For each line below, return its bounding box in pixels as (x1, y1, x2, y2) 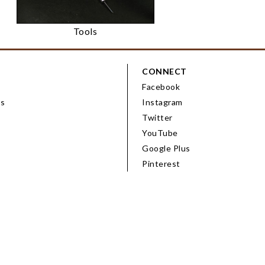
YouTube (142, 128, 178, 138)
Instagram (142, 97, 183, 107)
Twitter (142, 112, 173, 122)
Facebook (142, 82, 180, 92)
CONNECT (142, 66, 187, 76)
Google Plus (142, 143, 190, 153)
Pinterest (142, 159, 180, 169)
